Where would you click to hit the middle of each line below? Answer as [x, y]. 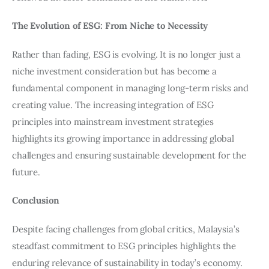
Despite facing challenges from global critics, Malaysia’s [127, 229]
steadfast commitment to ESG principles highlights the [125, 246]
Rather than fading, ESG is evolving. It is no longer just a [128, 54]
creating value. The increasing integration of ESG [114, 104]
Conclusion [36, 201]
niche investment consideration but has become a [116, 71]
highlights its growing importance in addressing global [124, 138]
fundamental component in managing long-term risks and [131, 88]
